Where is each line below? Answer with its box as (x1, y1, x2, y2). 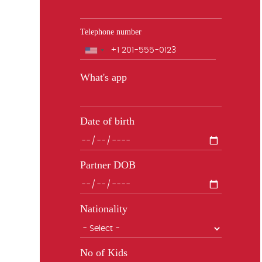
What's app (80, 71, 127, 83)
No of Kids (80, 247, 127, 258)
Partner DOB (80, 159, 136, 171)
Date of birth (80, 115, 135, 127)
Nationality (80, 203, 127, 215)
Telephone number (80, 27, 142, 36)
